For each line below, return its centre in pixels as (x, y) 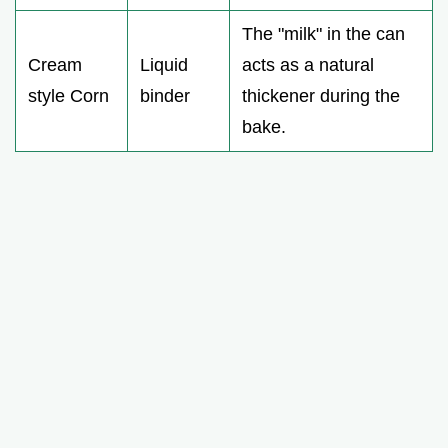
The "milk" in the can (323, 33)
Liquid (164, 64)
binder (165, 95)
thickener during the (321, 95)
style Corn (68, 95)
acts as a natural (308, 64)
